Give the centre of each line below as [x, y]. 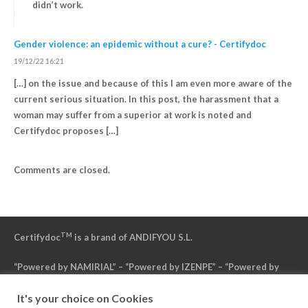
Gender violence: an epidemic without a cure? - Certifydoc [140, 44]
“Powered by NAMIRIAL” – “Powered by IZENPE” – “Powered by [146, 266]
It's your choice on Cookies [85, 298]
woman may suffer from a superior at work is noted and [132, 115]
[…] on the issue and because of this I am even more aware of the [153, 84]
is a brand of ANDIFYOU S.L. [132, 238]
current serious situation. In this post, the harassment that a [146, 99]
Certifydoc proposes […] [66, 131]
